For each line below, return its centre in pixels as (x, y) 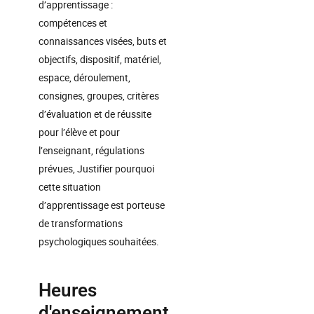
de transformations (81, 223)
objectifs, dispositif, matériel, (100, 59)
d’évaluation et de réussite (95, 114)
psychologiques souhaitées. (99, 241)
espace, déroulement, (84, 77)
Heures (68, 290)
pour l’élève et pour (79, 132)
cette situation (70, 187)
